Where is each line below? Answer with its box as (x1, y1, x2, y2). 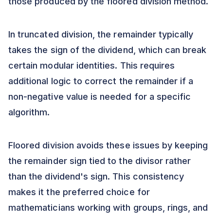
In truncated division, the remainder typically (8, 29, 194, 40)
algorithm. (8, 107, 50, 118)
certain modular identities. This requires (8, 60, 175, 71)
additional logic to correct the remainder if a (8, 76, 194, 87)
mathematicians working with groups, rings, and (8, 202, 208, 213)
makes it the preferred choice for (8, 187, 150, 198)
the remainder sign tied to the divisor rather (8, 156, 191, 166)
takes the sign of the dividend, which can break (8, 45, 207, 55)
